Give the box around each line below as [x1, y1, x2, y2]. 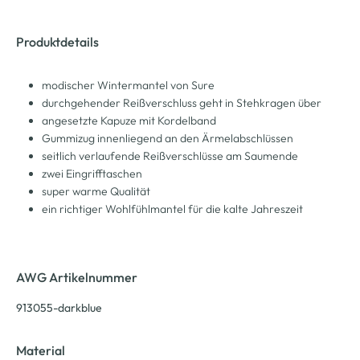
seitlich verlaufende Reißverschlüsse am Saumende [42, 149, 298, 163]
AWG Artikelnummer [16, 269, 137, 285]
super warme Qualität [42, 184, 150, 198]
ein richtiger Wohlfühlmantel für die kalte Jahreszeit [42, 202, 303, 216]
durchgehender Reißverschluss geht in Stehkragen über [42, 96, 321, 110]
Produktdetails [16, 34, 99, 50]
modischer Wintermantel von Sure [42, 78, 215, 92]
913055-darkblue [16, 301, 102, 315]
